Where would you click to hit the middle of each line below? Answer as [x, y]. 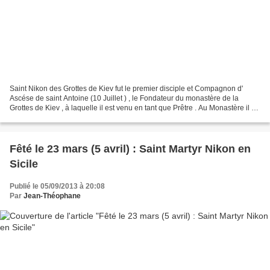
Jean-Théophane [52, 196]
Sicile [24, 164]
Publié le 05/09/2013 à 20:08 [57, 187]
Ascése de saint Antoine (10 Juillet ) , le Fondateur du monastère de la [124, 99]
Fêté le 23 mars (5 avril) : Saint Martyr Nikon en [130, 149]
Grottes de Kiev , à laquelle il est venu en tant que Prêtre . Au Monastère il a [133, 108]
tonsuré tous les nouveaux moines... [68, 118]
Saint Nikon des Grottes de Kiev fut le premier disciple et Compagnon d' [126, 89]
